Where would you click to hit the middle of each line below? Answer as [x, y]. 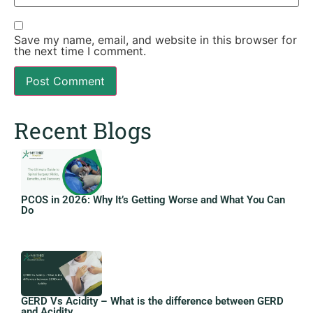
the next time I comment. [80, 51]
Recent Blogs [83, 131]
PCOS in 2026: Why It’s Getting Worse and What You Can [153, 199]
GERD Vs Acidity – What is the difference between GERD [152, 301]
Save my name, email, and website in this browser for [155, 39]
